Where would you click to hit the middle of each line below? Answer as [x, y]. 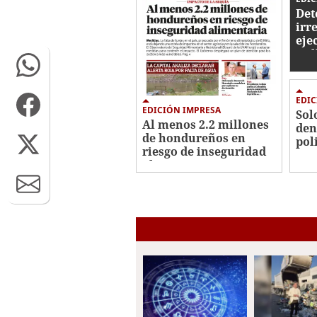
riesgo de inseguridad [204, 152]
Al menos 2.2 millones [206, 125]
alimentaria [177, 165]
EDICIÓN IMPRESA [181, 110]
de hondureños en [194, 138]
